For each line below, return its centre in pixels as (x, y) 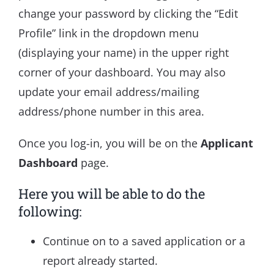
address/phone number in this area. (111, 112)
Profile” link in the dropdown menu (109, 33)
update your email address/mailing (109, 92)
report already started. (100, 261)
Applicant (227, 143)
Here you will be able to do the (112, 194)
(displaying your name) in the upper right (124, 53)
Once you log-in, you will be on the (109, 143)
